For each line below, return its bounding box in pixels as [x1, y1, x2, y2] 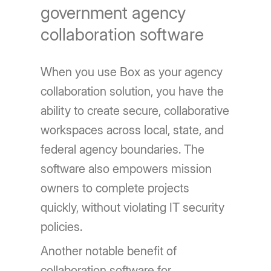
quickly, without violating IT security [41, 200, 225, 215]
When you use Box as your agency [41, 65, 223, 79]
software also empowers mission [41, 162, 212, 176]
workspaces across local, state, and [41, 123, 224, 137]
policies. [41, 220, 83, 234]
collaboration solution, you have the [41, 84, 224, 99]
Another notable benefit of [41, 244, 177, 258]
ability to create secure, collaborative [41, 103, 230, 118]
